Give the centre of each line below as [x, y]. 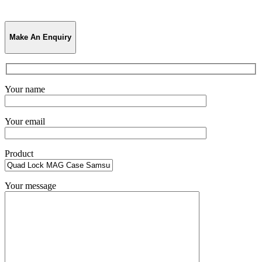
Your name [25, 89]
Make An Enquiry [40, 37]
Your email [25, 121]
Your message [30, 185]
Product [19, 153]
